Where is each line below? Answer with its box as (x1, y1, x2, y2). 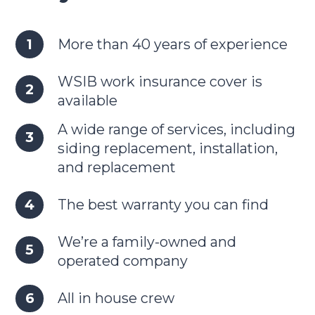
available (57, 91, 117, 109)
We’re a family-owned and (57, 233, 236, 251)
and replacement (57, 159, 176, 176)
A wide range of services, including (57, 121, 295, 139)
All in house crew (57, 290, 174, 307)
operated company (57, 252, 188, 270)
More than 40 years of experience (57, 35, 288, 53)
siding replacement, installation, (57, 140, 278, 157)
